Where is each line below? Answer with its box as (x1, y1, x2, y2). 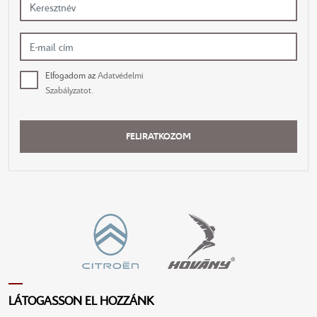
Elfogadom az (45, 68, 98, 81)
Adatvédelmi (98, 68, 144, 81)
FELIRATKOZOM (126, 129, 191, 143)
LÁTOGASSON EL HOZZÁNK (8, 292, 154, 309)
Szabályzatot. (45, 83, 94, 96)
